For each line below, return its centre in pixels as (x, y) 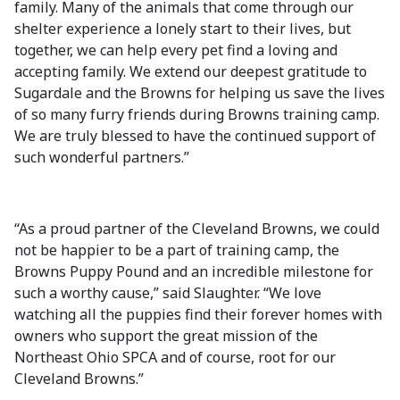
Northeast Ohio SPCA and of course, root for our (175, 357)
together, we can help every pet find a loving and (176, 50)
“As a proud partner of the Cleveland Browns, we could (197, 229)
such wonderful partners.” (102, 157)
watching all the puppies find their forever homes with (198, 314)
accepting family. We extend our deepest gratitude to (191, 71)
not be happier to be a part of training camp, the (177, 250)
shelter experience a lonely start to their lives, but (183, 29)
